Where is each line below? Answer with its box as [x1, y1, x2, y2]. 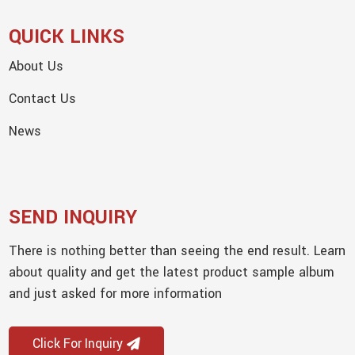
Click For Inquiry [32, 334, 124, 353]
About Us [9, 56, 64, 75]
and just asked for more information [9, 284, 223, 303]
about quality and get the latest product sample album [9, 262, 335, 281]
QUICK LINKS [9, 23, 125, 50]
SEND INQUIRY [9, 204, 138, 231]
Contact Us [9, 89, 77, 108]
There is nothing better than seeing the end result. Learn [9, 241, 346, 260]
